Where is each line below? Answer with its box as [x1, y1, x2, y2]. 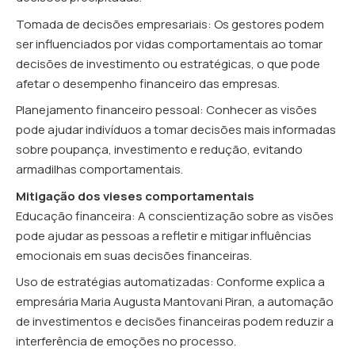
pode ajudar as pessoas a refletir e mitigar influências [16, 227, 311, 244]
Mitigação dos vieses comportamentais [16, 187, 254, 204]
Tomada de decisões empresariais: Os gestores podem [16, 15, 324, 32]
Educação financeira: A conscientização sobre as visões [16, 207, 334, 224]
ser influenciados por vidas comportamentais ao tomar [16, 35, 323, 52]
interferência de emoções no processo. [16, 333, 236, 350]
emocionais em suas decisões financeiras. [16, 246, 252, 264]
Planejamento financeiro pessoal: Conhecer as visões [16, 101, 317, 119]
